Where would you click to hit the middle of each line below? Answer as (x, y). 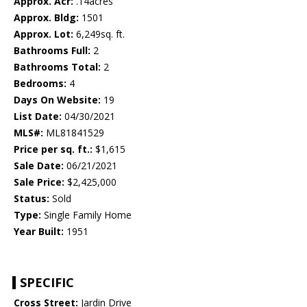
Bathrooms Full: (52, 51)
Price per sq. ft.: (53, 149)
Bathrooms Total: (57, 67)
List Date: (38, 116)
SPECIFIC (47, 283)
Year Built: (39, 232)
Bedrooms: (40, 84)
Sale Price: (39, 182)
